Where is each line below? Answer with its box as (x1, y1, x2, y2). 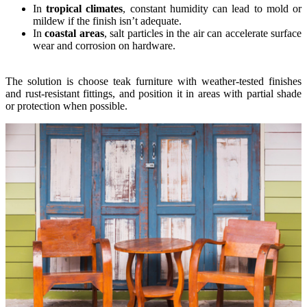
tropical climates (46, 3, 123, 15)
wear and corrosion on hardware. (33, 40, 175, 52)
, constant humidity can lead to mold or (123, 3, 302, 15)
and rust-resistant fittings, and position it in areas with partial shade (5, 88, 302, 100)
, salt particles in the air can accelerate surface (103, 27, 302, 40)
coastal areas (45, 27, 104, 40)
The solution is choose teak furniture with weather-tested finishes (5, 75, 302, 88)
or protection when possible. (5, 100, 127, 112)
